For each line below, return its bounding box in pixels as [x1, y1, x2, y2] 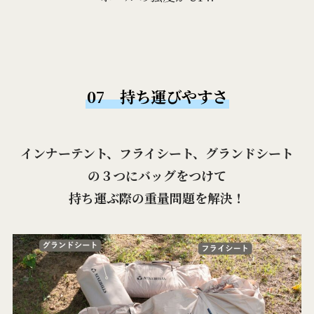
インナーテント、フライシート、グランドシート [20, 144, 294, 163]
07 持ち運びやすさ [86, 85, 228, 108]
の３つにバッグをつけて [88, 166, 226, 185]
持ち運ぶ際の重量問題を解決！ [69, 189, 245, 207]
